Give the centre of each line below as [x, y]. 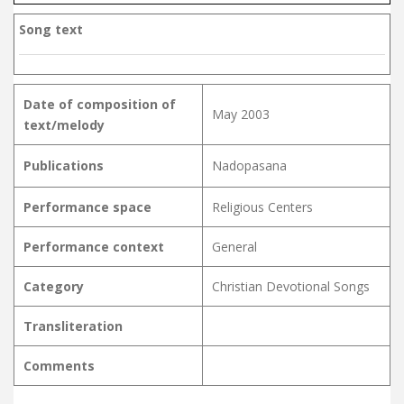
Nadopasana [249, 165]
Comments [59, 365]
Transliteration [73, 326]
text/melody [64, 124]
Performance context [94, 246]
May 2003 [241, 114]
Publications [64, 165]
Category [54, 286]
